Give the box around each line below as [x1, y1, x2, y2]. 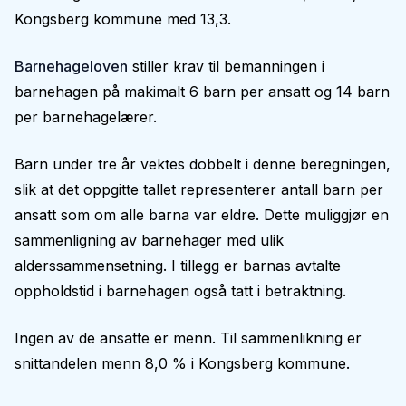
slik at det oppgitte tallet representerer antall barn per [14, 180, 383, 198]
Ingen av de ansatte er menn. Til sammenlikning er [14, 329, 362, 347]
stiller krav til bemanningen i [128, 57, 324, 75]
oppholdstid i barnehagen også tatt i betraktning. [14, 282, 346, 300]
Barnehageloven [14, 57, 128, 75]
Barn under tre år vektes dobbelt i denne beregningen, [14, 155, 391, 173]
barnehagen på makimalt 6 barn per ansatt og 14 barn [14, 82, 390, 101]
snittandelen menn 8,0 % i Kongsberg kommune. [14, 354, 350, 372]
